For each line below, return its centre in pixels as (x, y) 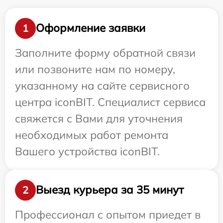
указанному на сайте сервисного (102, 85)
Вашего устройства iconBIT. (87, 151)
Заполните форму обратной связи (105, 53)
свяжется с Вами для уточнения (99, 118)
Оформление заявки (91, 28)
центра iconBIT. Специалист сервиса (110, 102)
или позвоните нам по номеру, (95, 69)
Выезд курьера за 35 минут (110, 190)
